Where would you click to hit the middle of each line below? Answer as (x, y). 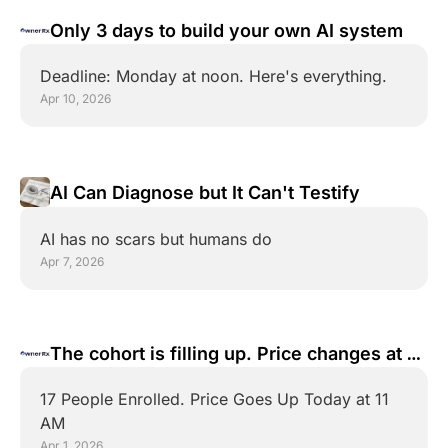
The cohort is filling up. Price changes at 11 (236, 353)
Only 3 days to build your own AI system (226, 30)
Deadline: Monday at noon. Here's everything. (213, 76)
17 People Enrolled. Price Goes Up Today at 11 (214, 399)
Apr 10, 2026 (75, 98)
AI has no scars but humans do (156, 239)
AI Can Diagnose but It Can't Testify (205, 192)
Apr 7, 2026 (72, 261)
